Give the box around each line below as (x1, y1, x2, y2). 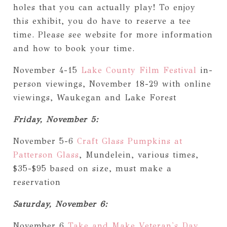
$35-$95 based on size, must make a (13, 163, 172, 173)
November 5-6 (13, 136, 77, 146)
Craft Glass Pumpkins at (77, 136, 182, 146)
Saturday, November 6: (13, 199, 108, 209)
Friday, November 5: (13, 114, 99, 124)
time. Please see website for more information (13, 29, 213, 40)
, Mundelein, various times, (79, 149, 199, 160)
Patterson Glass (13, 149, 79, 160)
